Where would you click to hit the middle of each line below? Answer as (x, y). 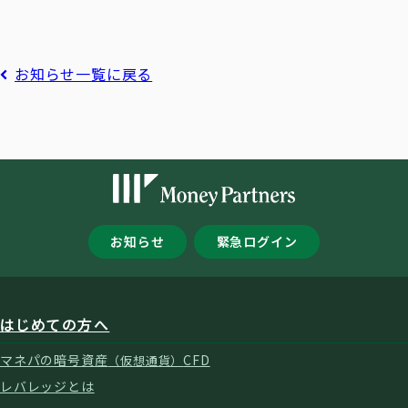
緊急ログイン (257, 242)
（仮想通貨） (146, 360)
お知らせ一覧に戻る (84, 74)
